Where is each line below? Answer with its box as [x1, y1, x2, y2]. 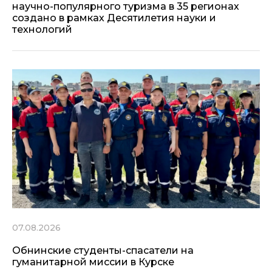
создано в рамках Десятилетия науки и [12, 12, 216, 24]
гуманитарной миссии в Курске [12, 256, 174, 268]
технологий [12, 23, 72, 35]
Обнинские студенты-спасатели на [12, 245, 194, 257]
